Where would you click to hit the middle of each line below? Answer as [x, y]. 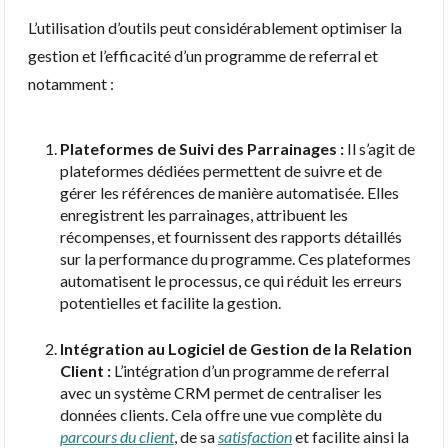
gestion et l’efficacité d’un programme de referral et [203, 55]
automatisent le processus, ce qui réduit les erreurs [231, 280]
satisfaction [255, 436]
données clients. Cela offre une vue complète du [221, 414]
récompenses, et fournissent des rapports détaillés [231, 236]
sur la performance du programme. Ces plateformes [235, 258]
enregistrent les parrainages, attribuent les [204, 214]
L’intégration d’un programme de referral [250, 370]
